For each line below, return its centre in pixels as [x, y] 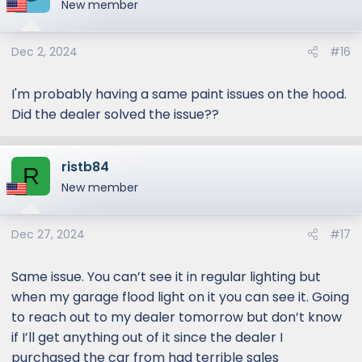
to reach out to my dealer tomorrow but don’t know [177, 317]
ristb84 [85, 167]
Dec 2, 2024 [44, 52]
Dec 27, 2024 [48, 234]
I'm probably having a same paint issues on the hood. [179, 94]
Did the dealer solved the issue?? [115, 114]
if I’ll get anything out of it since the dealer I [147, 337]
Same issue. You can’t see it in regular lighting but [166, 277]
